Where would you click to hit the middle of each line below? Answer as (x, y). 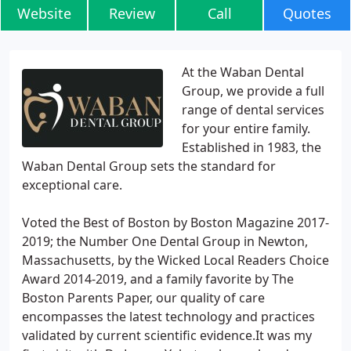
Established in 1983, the (251, 147)
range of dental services (253, 110)
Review (132, 13)
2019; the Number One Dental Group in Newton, (165, 241)
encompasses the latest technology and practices (168, 317)
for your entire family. (246, 128)
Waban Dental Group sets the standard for (149, 166)
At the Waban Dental (243, 72)
